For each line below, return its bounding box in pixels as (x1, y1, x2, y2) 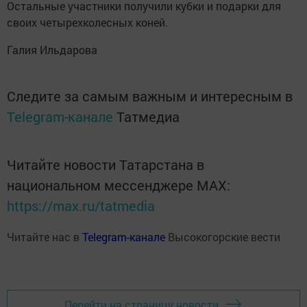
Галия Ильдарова (7, 42, 97, 58)
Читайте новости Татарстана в (7, 156, 204, 174)
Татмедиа (116, 108, 180, 126)
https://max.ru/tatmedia (7, 197, 155, 215)
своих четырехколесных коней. (7, 15, 168, 30)
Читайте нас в (7, 230, 82, 245)
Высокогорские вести (165, 230, 280, 245)
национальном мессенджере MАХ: (7, 176, 230, 195)
